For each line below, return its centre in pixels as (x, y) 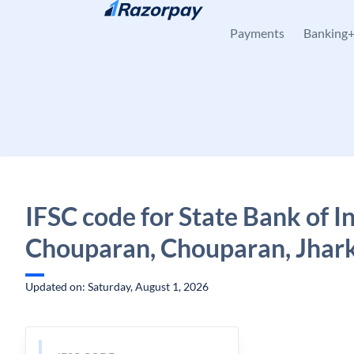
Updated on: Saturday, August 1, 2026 (117, 286)
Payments (257, 33)
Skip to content (75, 20)
